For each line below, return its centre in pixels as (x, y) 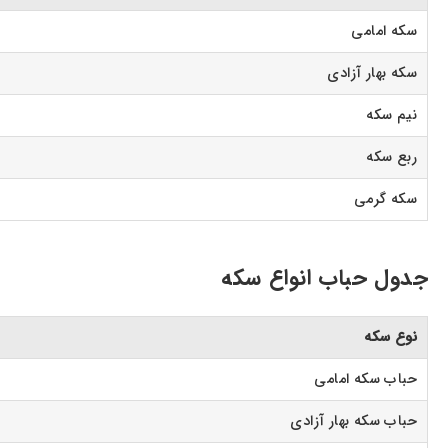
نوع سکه (390, 338)
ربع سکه (391, 158)
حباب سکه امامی (365, 380)
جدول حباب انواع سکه (324, 278)
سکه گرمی (385, 200)
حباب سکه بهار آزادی (353, 422)
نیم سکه (391, 116)
